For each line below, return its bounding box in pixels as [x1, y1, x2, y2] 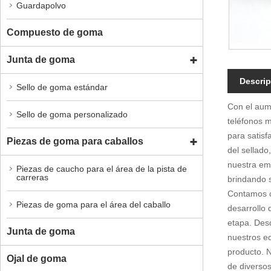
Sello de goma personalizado [16, 109, 128, 119]
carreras [16, 172, 48, 182]
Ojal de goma [7, 253, 67, 264]
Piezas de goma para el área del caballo [16, 199, 171, 209]
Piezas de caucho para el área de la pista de [16, 163, 187, 174]
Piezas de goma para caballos [7, 135, 143, 146]
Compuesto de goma [7, 27, 103, 38]
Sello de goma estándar [16, 82, 108, 92]
